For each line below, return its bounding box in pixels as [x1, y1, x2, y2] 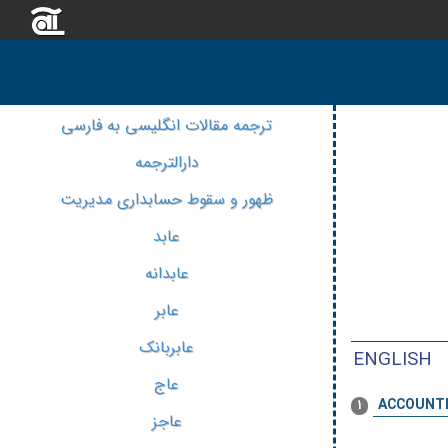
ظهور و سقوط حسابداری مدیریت [60, 187, 273, 212]
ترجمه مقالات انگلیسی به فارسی [61, 113, 272, 138]
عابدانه [144, 261, 189, 286]
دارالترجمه [134, 150, 199, 175]
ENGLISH [353, 345, 432, 376]
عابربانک [139, 335, 194, 360]
